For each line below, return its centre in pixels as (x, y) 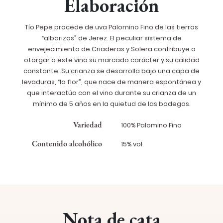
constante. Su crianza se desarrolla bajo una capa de (111, 71)
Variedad (88, 125)
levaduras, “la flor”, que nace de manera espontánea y (111, 82)
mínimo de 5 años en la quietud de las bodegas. (111, 104)
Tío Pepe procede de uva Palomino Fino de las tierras (111, 27)
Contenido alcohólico (67, 144)
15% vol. (132, 144)
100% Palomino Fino (151, 125)
